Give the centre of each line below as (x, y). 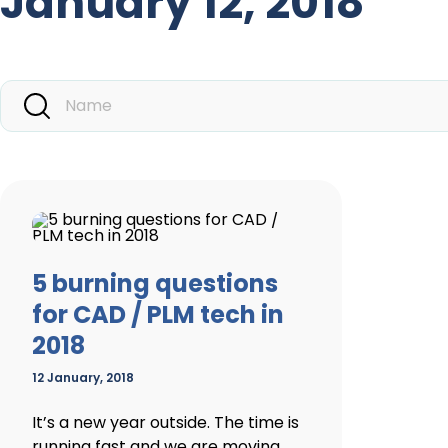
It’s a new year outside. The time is (165, 422)
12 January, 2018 (83, 377)
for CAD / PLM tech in (158, 314)
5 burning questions (155, 283)
